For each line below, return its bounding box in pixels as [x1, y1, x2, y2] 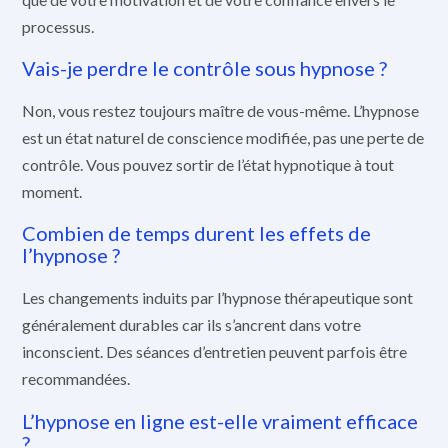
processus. [22, 16, 94, 36]
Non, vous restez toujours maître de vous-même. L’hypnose [22, 100, 419, 120]
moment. [22, 181, 82, 201]
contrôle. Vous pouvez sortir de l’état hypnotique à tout [22, 154, 394, 174]
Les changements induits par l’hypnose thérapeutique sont [22, 287, 413, 307]
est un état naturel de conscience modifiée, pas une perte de [22, 127, 424, 147]
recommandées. [22, 368, 130, 388]
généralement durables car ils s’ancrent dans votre [22, 314, 361, 334]
